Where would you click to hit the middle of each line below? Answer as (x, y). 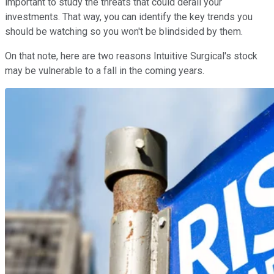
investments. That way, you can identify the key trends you (129, 17)
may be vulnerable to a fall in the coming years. (105, 70)
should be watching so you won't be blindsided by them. (124, 31)
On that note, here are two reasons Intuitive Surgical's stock (131, 56)
